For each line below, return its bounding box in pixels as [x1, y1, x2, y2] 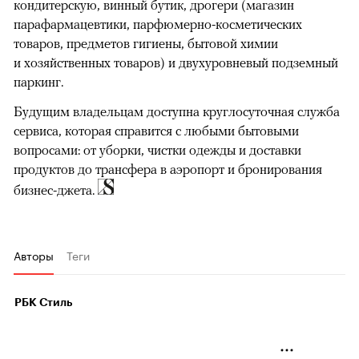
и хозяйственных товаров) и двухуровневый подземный [14, 54, 338, 71]
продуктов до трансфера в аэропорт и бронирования [14, 161, 322, 178]
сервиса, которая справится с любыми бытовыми [14, 123, 299, 139]
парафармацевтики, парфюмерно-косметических [14, 16, 302, 33]
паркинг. [14, 74, 63, 91]
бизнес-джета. [14, 182, 98, 199]
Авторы [14, 246, 54, 264]
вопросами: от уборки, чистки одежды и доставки [14, 142, 301, 159]
